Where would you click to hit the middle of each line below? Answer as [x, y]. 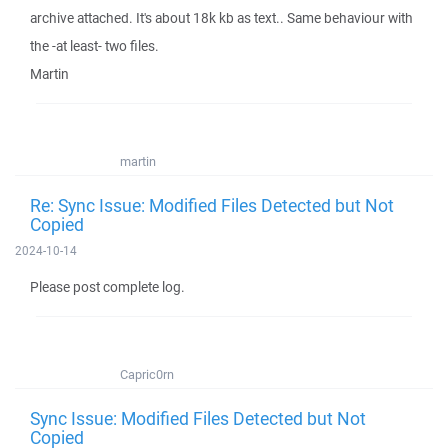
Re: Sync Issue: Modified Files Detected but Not [212, 205]
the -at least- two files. [94, 46]
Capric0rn [147, 374]
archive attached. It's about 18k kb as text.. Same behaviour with [221, 18]
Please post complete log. [107, 287]
